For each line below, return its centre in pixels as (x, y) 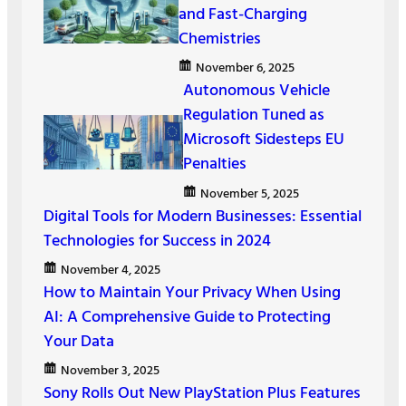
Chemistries (219, 40)
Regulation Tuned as (253, 116)
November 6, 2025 (245, 69)
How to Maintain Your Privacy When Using (192, 293)
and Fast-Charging (242, 15)
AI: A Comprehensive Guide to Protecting (187, 317)
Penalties (214, 165)
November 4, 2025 (111, 270)
